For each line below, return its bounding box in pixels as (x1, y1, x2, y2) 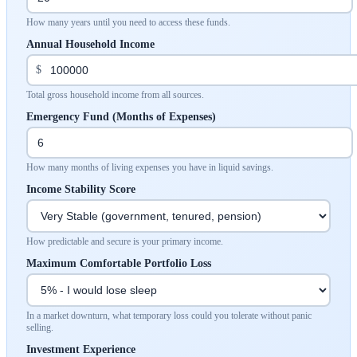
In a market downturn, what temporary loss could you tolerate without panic (26, 309, 312, 321)
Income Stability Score (26, 182, 135, 195)
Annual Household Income (26, 37, 155, 50)
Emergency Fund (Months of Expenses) (26, 110, 216, 123)
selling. (26, 321, 53, 333)
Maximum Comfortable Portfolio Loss (26, 257, 211, 269)
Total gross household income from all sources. (26, 88, 204, 100)
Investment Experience (26, 343, 135, 355)
